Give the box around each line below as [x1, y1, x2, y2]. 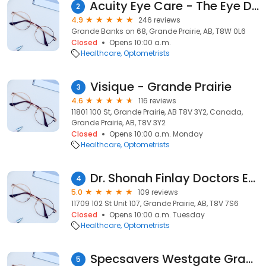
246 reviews [138, 15, 180, 25]
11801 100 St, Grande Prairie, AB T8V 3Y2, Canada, [71, 107, 243, 117]
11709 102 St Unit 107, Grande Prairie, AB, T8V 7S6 [71, 198, 239, 208]
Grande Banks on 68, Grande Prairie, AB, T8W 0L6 [71, 26, 246, 36]
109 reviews [138, 187, 178, 197]
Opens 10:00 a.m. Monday [109, 129, 203, 139]
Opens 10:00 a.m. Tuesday [109, 210, 205, 220]
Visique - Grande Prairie [90, 78, 232, 95]
